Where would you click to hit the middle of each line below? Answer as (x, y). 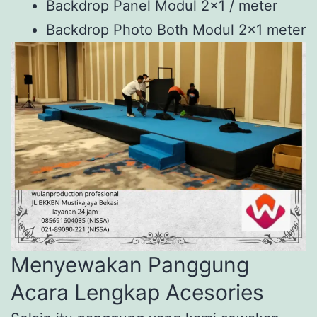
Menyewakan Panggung (130, 265)
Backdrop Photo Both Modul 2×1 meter (176, 30)
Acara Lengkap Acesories (137, 293)
